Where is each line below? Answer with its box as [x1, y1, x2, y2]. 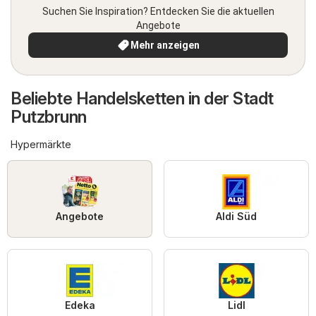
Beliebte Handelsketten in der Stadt [11, 88, 274, 109]
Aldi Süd [216, 210, 257, 223]
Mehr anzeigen [130, 39, 200, 51]
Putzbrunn [11, 107, 87, 128]
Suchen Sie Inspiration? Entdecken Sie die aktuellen [42, 6, 274, 18]
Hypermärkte [11, 138, 71, 151]
